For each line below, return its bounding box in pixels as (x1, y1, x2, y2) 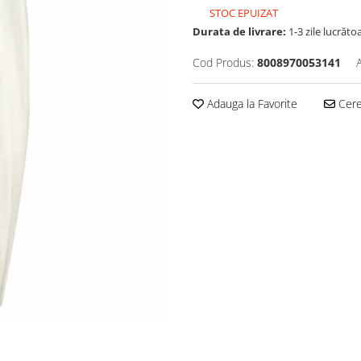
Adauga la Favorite (204, 96, 297, 112)
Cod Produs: (193, 55, 254, 71)
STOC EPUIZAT (207, 6, 278, 21)
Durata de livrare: (193, 24, 286, 39)
